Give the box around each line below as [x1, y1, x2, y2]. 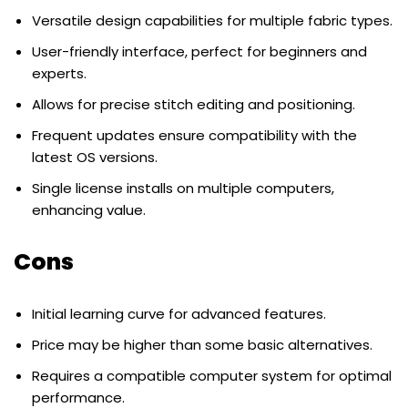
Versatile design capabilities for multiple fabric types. [32, 10, 393, 30]
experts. [32, 63, 87, 83]
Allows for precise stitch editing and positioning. [32, 94, 355, 114]
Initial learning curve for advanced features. [32, 303, 326, 323]
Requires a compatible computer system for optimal [32, 365, 392, 385]
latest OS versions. [32, 147, 158, 167]
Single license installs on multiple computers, [32, 178, 334, 198]
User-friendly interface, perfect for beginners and [32, 41, 367, 61]
